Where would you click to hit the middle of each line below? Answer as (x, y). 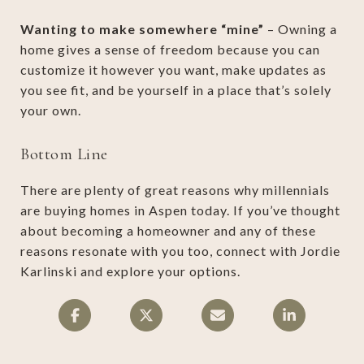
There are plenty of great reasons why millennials (175, 189)
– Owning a (301, 28)
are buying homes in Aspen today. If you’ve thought (180, 210)
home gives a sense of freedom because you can (170, 49)
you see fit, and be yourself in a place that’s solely (176, 89)
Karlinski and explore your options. (132, 271)
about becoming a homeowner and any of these (168, 230)
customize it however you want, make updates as (173, 69)
